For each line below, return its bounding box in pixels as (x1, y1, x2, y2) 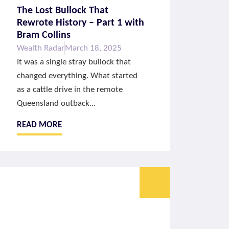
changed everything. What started (16, 72, 138, 81)
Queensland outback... (16, 99, 96, 108)
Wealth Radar (16, 44, 64, 53)
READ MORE (16, 120, 62, 129)
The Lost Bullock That (16, 6, 108, 16)
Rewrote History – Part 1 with (16, 18, 144, 29)
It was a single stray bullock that (16, 58, 131, 67)
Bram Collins (16, 30, 71, 41)
